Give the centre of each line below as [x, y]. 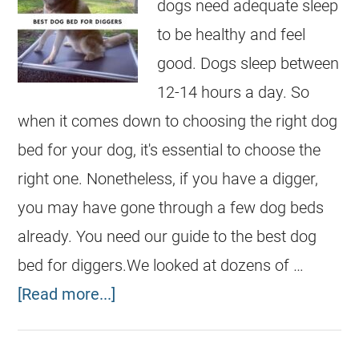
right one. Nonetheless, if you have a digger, [168, 179]
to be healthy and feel [232, 34]
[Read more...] [67, 294]
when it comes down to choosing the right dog [178, 121]
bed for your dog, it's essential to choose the [169, 150]
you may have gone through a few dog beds [171, 208]
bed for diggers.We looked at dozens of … [161, 265]
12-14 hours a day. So [234, 92]
